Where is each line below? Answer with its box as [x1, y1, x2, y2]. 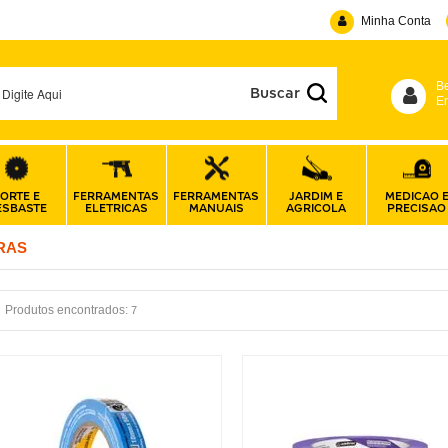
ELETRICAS [84, 201, 148, 214]
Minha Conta [361, 13, 431, 28]
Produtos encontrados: [4, 303, 128, 317]
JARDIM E [289, 189, 344, 202]
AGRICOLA [286, 201, 347, 214]
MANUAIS [188, 201, 244, 214]
